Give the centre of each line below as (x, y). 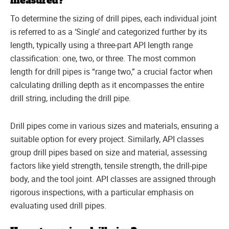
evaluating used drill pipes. (58, 205)
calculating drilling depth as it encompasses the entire (107, 85)
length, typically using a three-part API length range (101, 45)
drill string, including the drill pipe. (71, 98)
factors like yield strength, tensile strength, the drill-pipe (109, 165)
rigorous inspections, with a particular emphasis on (102, 192)
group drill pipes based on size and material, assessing (109, 152)
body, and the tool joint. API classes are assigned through (113, 179)
